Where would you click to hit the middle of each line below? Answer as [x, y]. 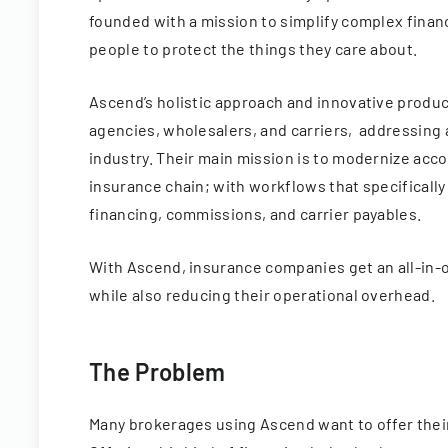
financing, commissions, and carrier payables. [255, 213]
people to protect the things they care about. [253, 48]
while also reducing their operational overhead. [262, 294]
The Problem [157, 371]
